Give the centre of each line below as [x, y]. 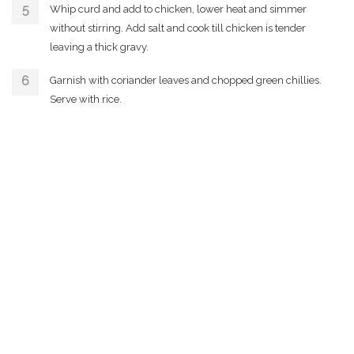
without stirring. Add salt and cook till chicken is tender [178, 28]
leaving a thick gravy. [99, 47]
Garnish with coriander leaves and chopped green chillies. [186, 80]
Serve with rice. [86, 99]
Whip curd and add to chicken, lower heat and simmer [178, 9]
